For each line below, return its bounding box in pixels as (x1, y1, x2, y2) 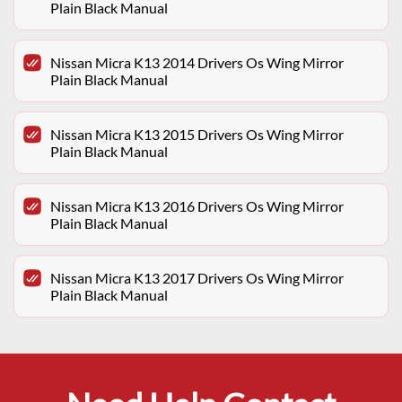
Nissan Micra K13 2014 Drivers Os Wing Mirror (50, 54, 344, 72)
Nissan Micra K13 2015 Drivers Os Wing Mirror (50, 126, 344, 144)
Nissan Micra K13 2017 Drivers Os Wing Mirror (50, 269, 344, 287)
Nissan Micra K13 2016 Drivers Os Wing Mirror (50, 197, 344, 215)
